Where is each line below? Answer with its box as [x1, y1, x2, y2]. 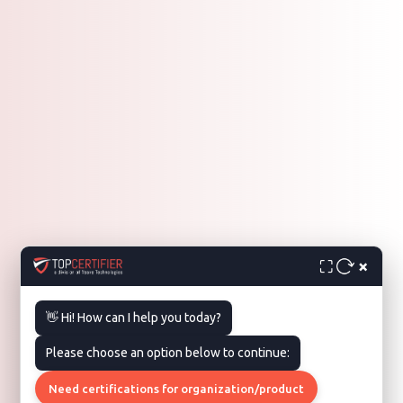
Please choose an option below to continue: [46, 345, 291, 360]
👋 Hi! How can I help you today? [46, 310, 222, 325]
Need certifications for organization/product [49, 382, 305, 395]
